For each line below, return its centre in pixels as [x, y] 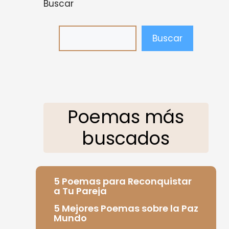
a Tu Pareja [80, 191]
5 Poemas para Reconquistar [122, 181]
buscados [126, 138]
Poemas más [126, 117]
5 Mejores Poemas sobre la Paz [126, 208]
